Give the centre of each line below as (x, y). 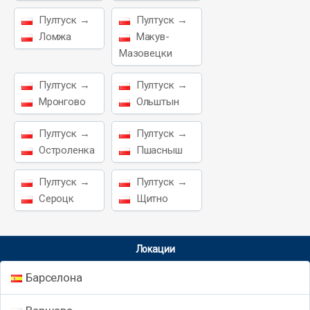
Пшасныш (158, 150)
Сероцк (55, 199)
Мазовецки (145, 53)
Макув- (151, 37)
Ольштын (156, 102)
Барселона (54, 277)
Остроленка (65, 150)
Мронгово (61, 102)
